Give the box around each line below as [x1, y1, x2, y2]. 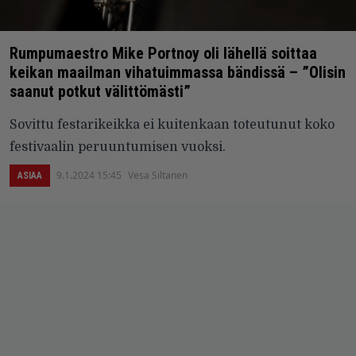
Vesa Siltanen [128, 168, 188, 183]
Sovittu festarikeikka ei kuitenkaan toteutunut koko [10, 118, 335, 133]
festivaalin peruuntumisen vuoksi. [10, 140, 226, 155]
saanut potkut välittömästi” [10, 82, 191, 102]
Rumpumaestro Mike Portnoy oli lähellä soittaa [10, 44, 317, 64]
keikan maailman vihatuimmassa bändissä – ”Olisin [10, 63, 346, 83]
